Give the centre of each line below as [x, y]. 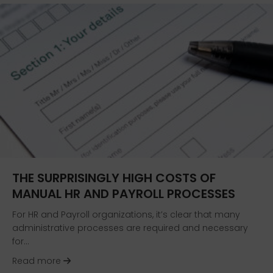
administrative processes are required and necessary [130, 228]
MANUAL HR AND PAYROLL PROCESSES [124, 193]
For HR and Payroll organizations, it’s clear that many [126, 214]
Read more [38, 261]
